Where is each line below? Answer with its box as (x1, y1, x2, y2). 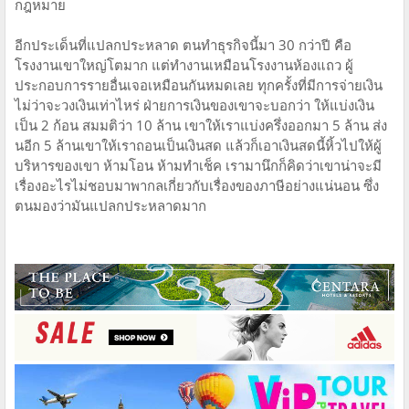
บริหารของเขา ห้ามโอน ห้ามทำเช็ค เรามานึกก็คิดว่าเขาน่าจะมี (15, 155, 382, 174)
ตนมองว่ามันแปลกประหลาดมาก (15, 195, 206, 215)
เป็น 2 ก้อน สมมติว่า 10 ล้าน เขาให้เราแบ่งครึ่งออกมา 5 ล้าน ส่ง (15, 115, 387, 134)
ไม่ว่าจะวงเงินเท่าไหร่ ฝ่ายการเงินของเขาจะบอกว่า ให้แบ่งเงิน (15, 95, 374, 114)
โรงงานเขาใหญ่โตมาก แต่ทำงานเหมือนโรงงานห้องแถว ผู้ (15, 55, 353, 74)
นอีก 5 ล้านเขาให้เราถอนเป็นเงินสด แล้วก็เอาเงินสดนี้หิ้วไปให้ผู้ (15, 135, 382, 154)
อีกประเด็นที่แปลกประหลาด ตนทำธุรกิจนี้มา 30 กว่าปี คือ (15, 35, 351, 54)
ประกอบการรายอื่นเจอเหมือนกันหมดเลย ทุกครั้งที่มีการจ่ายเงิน (15, 75, 383, 94)
